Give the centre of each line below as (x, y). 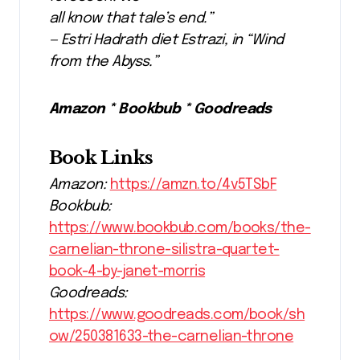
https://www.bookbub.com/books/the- (180, 228)
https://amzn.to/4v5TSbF (193, 184)
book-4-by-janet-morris (127, 271)
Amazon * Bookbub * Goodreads (160, 109)
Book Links (101, 157)
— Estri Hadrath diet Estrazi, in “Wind (166, 40)
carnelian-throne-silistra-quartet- (164, 250)
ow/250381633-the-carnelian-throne (172, 336)
